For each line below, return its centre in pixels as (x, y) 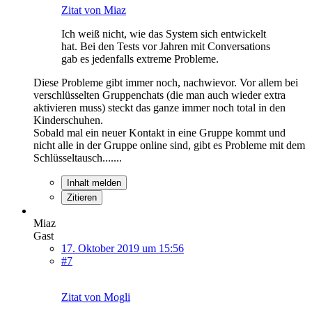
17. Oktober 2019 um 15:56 (123, 248)
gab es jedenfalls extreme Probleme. (140, 58)
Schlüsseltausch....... (78, 157)
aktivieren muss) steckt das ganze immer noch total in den (159, 107)
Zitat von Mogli (96, 297)
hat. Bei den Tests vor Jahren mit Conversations (166, 46)
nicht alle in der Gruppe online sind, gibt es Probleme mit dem (169, 145)
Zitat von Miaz (94, 10)
